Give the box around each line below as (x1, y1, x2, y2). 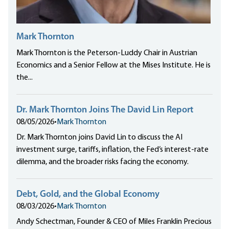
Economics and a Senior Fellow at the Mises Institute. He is (16, 61, 211, 70)
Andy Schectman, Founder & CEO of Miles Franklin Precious (16, 218, 212, 226)
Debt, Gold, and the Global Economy (16, 190, 159, 200)
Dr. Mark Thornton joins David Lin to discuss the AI (16, 133, 182, 142)
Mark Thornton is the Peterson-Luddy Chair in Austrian (16, 49, 197, 58)
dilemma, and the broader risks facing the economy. (16, 158, 189, 167)
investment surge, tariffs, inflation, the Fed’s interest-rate (16, 146, 209, 154)
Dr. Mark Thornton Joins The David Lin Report (16, 105, 193, 116)
